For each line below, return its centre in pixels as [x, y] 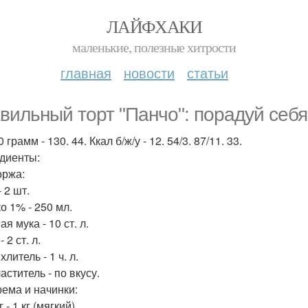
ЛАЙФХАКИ [154, 26]
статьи [208, 73]
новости [149, 73]
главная [86, 73]
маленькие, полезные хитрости [154, 47]
